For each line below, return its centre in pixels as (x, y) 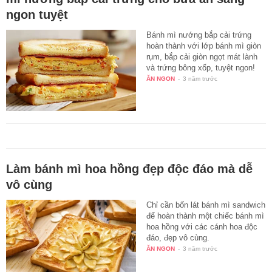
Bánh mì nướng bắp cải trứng (199, 35)
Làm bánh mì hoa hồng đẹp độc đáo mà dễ (129, 168)
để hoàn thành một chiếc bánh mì (206, 216)
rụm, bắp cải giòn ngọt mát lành (202, 56)
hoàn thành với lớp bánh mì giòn (204, 46)
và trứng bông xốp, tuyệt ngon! (201, 67)
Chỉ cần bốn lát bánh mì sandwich (206, 205)
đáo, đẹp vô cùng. (178, 237)
